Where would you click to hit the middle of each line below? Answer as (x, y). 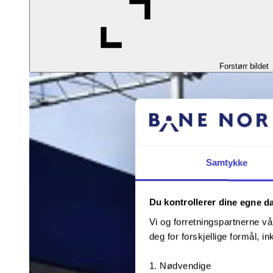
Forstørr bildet (244, 66)
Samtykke (227, 163)
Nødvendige (185, 266)
